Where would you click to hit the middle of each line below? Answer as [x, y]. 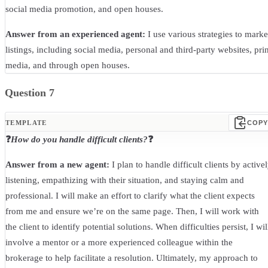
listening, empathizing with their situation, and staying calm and [125, 180]
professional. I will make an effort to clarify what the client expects [130, 196]
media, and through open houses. [68, 66]
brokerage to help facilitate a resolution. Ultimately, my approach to [132, 258]
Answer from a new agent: [57, 165]
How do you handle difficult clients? [79, 140]
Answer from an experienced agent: [75, 34]
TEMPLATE [26, 123]
